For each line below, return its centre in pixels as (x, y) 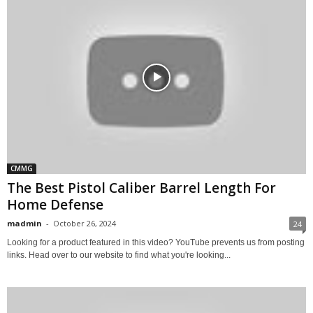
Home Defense (55, 204)
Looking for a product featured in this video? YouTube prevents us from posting (156, 242)
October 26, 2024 (85, 223)
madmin (24, 223)
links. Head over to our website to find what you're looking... (119, 255)
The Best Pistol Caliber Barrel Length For (141, 188)
